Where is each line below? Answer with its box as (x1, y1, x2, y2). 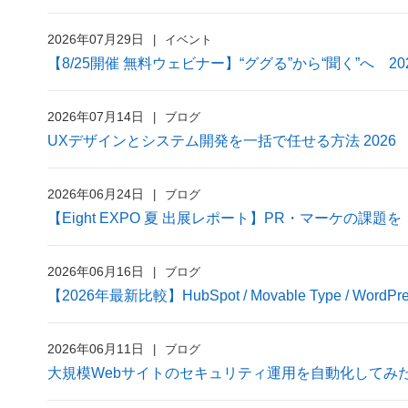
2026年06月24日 (47, 187, 144, 201)
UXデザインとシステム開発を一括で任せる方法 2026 (47, 133, 396, 148)
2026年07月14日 (47, 109, 144, 124)
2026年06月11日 (47, 342, 144, 356)
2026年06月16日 (47, 264, 144, 279)
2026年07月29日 (47, 32, 144, 46)
